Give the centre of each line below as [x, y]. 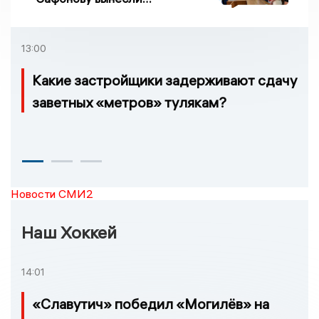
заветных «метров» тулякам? [129, 103]
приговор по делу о [91, 13]
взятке [54, 27]
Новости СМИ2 [52, 194]
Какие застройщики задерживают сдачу [164, 80]
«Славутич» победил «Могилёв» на [151, 303]
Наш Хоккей [69, 232]
